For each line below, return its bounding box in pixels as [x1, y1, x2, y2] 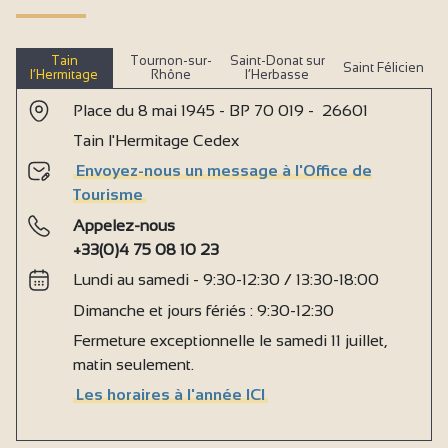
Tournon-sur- [129, 52, 212, 68]
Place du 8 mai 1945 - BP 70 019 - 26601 [73, 101, 368, 119]
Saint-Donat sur [229, 52, 325, 68]
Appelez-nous [73, 216, 175, 234]
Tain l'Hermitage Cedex [73, 131, 239, 149]
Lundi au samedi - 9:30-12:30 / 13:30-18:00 [73, 271, 379, 289]
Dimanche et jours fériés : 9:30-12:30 [73, 301, 334, 319]
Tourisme [73, 186, 143, 204]
